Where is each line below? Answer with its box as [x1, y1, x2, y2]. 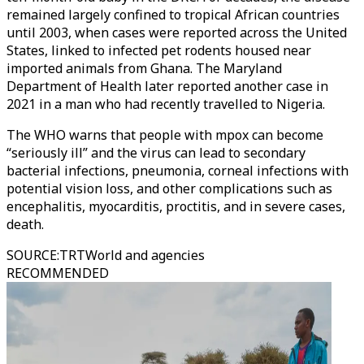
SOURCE [6, 246, 57, 264]
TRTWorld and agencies [59, 246, 205, 264]
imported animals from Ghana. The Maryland [6, 59, 282, 77]
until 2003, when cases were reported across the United [6, 24, 347, 41]
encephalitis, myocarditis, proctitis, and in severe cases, [6, 197, 345, 215]
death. [6, 215, 44, 233]
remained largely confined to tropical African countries [6, 6, 340, 24]
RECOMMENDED [6, 264, 109, 282]
